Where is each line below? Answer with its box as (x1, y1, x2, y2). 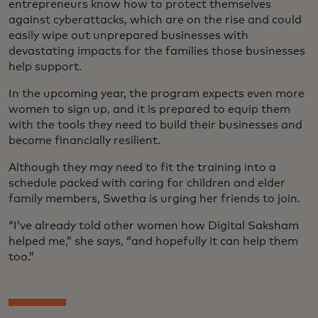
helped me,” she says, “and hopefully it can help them (9, 235, 298, 247)
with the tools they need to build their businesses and (9, 119, 302, 131)
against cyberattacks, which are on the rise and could (9, 13, 302, 26)
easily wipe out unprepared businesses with (9, 29, 248, 41)
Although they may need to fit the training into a (9, 161, 276, 173)
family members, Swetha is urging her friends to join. (9, 192, 300, 204)
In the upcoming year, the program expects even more (9, 87, 305, 99)
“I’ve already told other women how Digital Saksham (9, 219, 299, 231)
